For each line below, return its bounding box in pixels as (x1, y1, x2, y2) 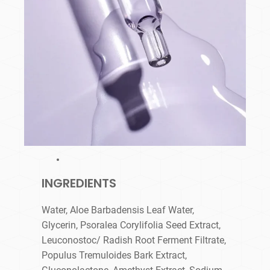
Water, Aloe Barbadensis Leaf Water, (42, 204, 195, 216)
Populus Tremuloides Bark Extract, (42, 250, 187, 262)
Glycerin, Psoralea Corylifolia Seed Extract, (42, 219, 221, 231)
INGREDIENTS (42, 175, 117, 192)
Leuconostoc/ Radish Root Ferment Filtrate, (42, 234, 227, 246)
